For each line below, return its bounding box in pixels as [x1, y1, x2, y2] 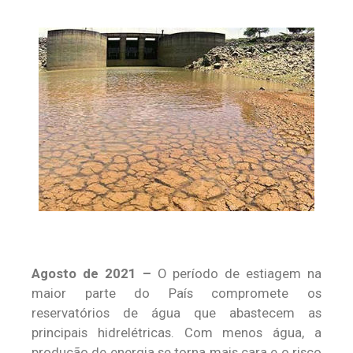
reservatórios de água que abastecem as [32, 305, 321, 321]
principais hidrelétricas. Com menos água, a [32, 325, 321, 340]
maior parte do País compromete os [32, 285, 321, 301]
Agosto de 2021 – [32, 266, 158, 281]
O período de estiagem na [157, 266, 321, 281]
